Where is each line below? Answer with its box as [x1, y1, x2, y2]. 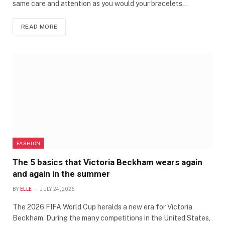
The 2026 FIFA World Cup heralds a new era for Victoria [13, 202, 192, 211]
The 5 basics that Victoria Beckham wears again [13, 157, 202, 167]
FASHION [17, 140, 41, 146]
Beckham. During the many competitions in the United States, [13, 213, 210, 222]
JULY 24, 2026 [40, 186, 75, 192]
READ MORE [21, 23, 58, 30]
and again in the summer [13, 168, 110, 179]
